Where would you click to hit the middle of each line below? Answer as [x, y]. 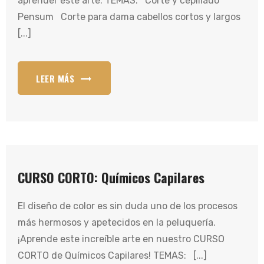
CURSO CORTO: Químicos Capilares [111, 177]
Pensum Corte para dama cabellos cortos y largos [129, 17]
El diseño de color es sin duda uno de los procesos [128, 206]
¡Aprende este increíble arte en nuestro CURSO [121, 239]
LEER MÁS [55, 78]
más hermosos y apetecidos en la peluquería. [117, 222]
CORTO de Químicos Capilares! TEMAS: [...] [112, 255]
